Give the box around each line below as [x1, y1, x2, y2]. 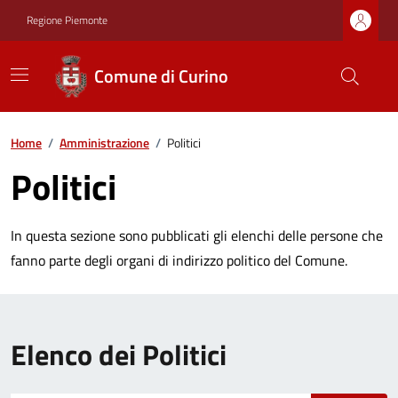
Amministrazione [60, 133, 149, 152]
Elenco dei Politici [11, 333, 227, 376]
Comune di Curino [94, 62, 229, 90]
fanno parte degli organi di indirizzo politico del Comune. [11, 250, 347, 271]
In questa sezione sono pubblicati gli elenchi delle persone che [11, 225, 383, 246]
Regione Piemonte [27, 12, 107, 28]
